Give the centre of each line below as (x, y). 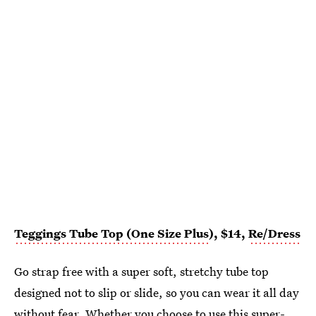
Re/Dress (274, 233)
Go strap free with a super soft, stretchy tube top (141, 272)
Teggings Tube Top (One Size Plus (111, 233)
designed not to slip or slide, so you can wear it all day (157, 293)
